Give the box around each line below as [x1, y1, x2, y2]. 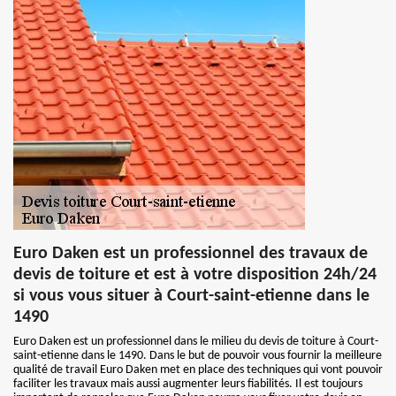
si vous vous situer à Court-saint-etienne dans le [13, 287, 369, 305]
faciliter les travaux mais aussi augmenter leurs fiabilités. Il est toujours [13, 377, 362, 391]
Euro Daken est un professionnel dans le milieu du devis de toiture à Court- [13, 335, 378, 348]
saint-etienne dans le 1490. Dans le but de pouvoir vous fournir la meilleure [13, 349, 382, 362]
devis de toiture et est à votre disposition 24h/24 [13, 266, 377, 284]
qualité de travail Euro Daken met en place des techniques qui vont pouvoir [13, 363, 383, 377]
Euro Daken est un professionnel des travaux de [13, 245, 368, 263]
